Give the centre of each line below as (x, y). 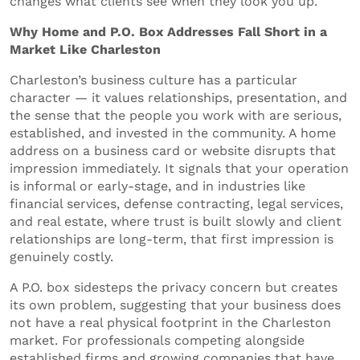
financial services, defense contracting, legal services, (176, 203)
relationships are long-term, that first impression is (172, 239)
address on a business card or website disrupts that (173, 150)
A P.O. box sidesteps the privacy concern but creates (174, 287)
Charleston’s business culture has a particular (153, 80)
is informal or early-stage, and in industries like (157, 186)
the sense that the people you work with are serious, (176, 115)
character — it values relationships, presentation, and (178, 97)
